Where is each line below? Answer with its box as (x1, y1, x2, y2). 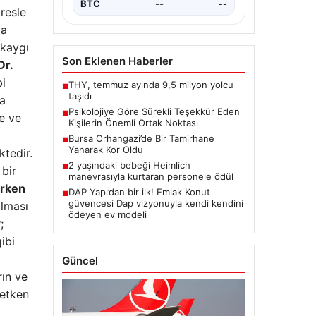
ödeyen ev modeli (68, 209, 147, 221)
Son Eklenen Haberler (61, 54, 173, 68)
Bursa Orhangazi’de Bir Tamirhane (68, 133, 214, 145)
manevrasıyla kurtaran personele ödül (68, 171, 233, 183)
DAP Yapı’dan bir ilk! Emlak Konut (68, 186, 210, 198)
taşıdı (68, 90, 92, 102)
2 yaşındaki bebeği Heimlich (68, 159, 190, 171)
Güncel (61, 254, 98, 268)
